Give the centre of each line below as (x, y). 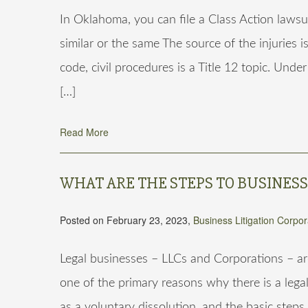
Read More (84, 132)
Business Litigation (234, 220)
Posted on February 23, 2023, (126, 220)
